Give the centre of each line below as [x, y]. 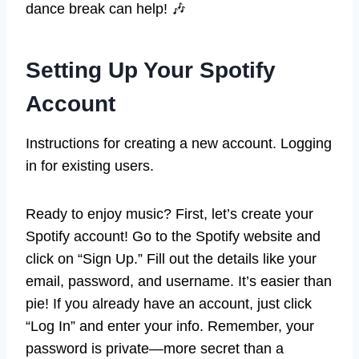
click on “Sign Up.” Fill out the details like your [171, 259]
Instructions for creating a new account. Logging [179, 144]
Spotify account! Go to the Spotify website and [173, 237]
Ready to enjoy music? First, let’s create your [169, 214]
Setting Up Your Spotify [151, 71]
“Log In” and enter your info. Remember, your [170, 327]
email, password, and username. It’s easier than [179, 282]
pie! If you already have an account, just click [169, 304]
